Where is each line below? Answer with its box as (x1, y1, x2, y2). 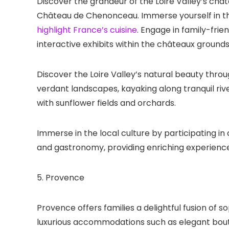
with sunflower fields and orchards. (37, 97, 176, 109)
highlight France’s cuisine (37, 24, 137, 36)
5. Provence (37, 172, 84, 184)
